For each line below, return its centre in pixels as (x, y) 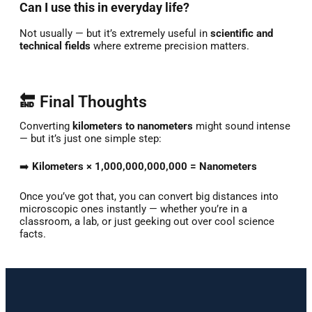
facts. (33, 234)
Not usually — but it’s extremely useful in (115, 33)
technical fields (55, 46)
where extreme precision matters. (170, 46)
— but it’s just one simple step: (91, 138)
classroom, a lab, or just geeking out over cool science (147, 221)
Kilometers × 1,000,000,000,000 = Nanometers (145, 166)
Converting (46, 126)
